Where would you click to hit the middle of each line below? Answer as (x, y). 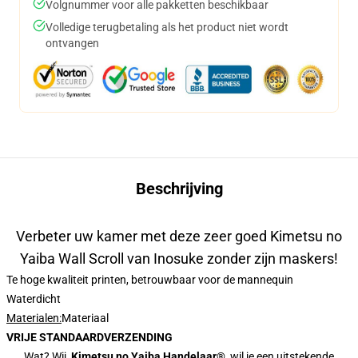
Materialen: (34, 318)
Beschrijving (179, 189)
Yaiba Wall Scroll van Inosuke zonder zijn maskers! (179, 259)
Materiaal (85, 318)
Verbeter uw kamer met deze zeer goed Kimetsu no (179, 236)
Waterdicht (34, 299)
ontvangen (72, 43)
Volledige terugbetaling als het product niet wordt (167, 27)
